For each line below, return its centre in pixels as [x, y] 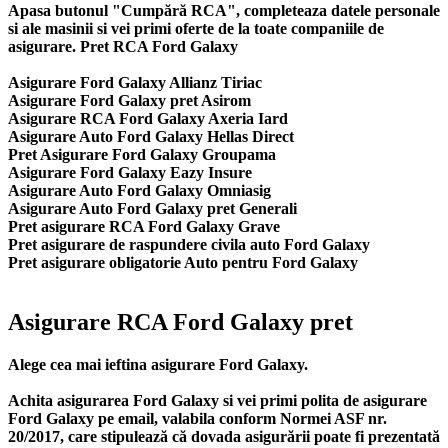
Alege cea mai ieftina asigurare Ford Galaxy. [158, 365]
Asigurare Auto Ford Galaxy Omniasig [139, 190]
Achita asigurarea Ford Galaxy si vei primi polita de [185, 401]
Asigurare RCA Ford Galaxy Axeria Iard [148, 118]
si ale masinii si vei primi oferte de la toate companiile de [196, 28]
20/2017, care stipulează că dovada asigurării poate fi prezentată [224, 437]
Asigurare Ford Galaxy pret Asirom [129, 100]
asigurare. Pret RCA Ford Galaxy [123, 46]
